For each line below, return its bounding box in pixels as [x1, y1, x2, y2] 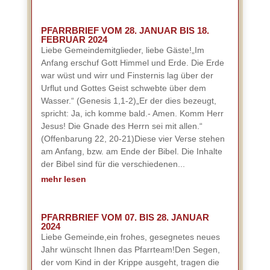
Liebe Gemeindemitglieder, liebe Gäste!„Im [40, 45, 204, 55]
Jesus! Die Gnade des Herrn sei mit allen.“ [40, 121, 202, 131]
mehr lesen [40, 174, 86, 184]
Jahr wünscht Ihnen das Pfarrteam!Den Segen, [40, 245, 220, 254]
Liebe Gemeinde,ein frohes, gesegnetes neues [40, 232, 220, 242]
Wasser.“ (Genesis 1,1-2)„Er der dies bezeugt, [40, 96, 216, 105]
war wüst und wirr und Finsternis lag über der [40, 71, 213, 80]
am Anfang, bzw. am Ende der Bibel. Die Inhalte [40, 146, 222, 156]
